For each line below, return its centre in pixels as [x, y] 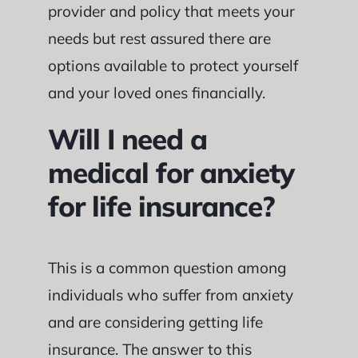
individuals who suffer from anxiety [170, 294]
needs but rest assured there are [159, 38]
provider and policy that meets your [171, 11]
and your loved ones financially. [156, 93]
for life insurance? [161, 206]
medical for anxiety [171, 173]
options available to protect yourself [173, 66]
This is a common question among [167, 267]
